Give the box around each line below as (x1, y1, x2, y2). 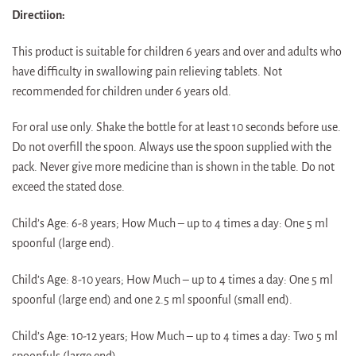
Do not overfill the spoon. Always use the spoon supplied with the (12, 141, 331, 154)
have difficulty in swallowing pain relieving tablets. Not (12, 64, 282, 78)
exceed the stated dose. (12, 180, 125, 194)
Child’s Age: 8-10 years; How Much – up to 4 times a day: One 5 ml (12, 273, 333, 287)
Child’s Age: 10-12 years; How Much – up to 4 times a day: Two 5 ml (12, 329, 338, 342)
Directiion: (12, 8, 65, 21)
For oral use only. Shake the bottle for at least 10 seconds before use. (12, 121, 341, 134)
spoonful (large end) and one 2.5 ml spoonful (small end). (12, 293, 292, 307)
